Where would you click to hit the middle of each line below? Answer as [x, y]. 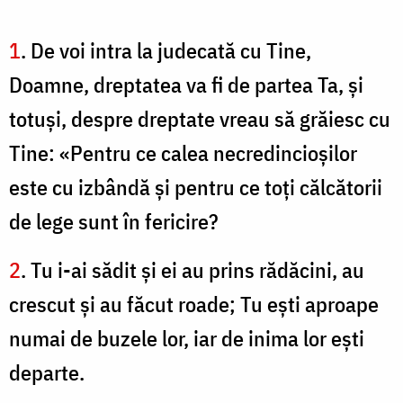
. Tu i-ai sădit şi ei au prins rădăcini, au [193, 270]
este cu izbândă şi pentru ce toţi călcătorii [196, 188]
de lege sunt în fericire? [114, 222]
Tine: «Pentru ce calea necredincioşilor [183, 153]
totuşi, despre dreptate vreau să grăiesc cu [200, 119]
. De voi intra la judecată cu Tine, [166, 51]
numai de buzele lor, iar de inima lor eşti [187, 339]
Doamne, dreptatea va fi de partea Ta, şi [186, 85]
